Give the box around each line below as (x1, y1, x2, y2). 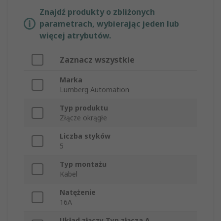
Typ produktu (60, 103, 108, 113)
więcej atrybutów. (39, 30, 111, 41)
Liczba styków (60, 131, 110, 141)
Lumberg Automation (60, 85, 129, 95)
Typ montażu (60, 159, 107, 169)
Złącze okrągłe (60, 113, 107, 123)
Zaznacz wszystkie (60, 54, 135, 66)
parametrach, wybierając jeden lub (39, 18, 179, 30)
